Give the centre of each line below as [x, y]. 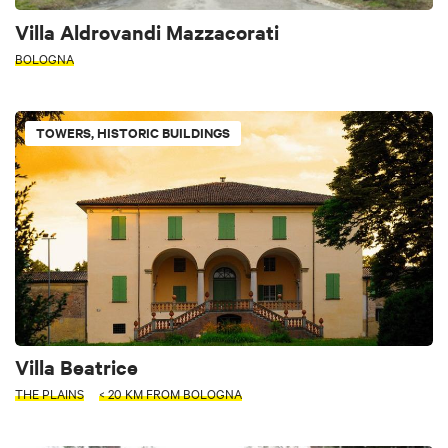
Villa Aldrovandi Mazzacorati [147, 31]
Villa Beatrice [76, 366]
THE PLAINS [49, 392]
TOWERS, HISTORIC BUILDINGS [133, 132]
